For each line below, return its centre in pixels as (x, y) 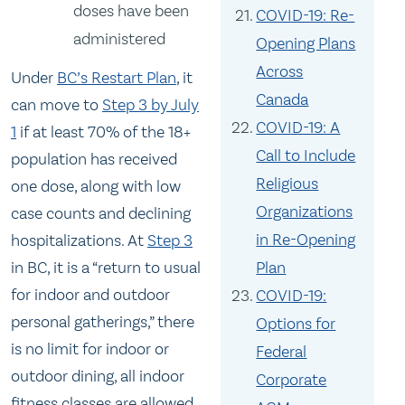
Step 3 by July (151, 104)
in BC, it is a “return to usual (106, 267)
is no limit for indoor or (90, 348)
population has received (94, 159)
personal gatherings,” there (103, 321)
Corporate (292, 380)
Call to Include (306, 155)
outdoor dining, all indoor (98, 376)
